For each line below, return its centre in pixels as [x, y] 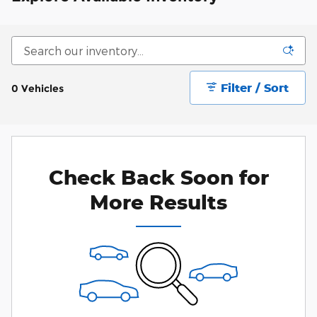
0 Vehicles [38, 88]
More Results [158, 202]
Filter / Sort [255, 87]
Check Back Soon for [158, 177]
